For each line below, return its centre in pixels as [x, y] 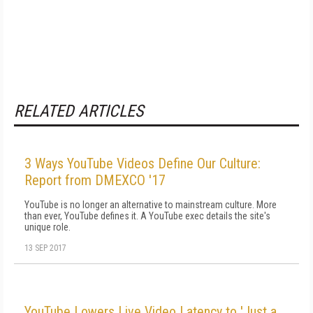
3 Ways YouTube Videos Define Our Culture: [143, 163]
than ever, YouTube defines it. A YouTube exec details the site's [147, 216]
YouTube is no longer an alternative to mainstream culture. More [151, 205]
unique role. [48, 227]
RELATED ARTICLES [79, 111]
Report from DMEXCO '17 [95, 180]
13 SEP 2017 [45, 248]
